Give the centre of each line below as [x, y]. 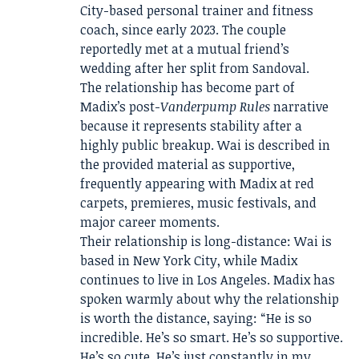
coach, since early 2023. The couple [183, 30]
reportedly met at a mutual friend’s [185, 49]
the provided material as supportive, [188, 165]
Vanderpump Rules [215, 107]
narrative [299, 107]
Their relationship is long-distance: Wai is [206, 242]
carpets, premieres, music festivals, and [198, 203]
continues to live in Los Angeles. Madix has [208, 280]
